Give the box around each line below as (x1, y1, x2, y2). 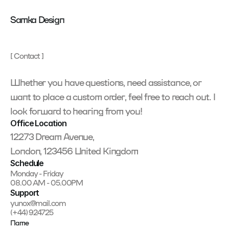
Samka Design (10, 13, 64, 25)
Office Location (10, 118, 66, 128)
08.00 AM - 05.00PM (10, 178, 83, 187)
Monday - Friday (10, 169, 63, 178)
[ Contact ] (10, 51, 43, 60)
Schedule (10, 158, 44, 168)
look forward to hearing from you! (10, 105, 142, 116)
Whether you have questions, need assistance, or (10, 76, 202, 87)
